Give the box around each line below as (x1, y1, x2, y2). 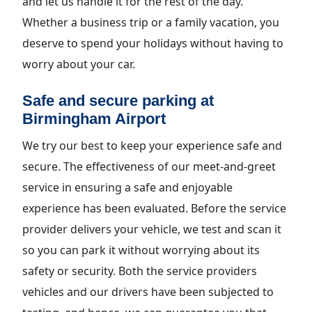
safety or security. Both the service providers (22, 263, 257, 279)
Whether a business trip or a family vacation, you (22, 15, 279, 30)
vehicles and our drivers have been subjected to (22, 284, 274, 299)
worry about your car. (22, 56, 135, 72)
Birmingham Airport (22, 110, 166, 127)
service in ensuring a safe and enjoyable (22, 180, 233, 195)
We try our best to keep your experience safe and (22, 138, 282, 153)
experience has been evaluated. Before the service (22, 201, 286, 216)
